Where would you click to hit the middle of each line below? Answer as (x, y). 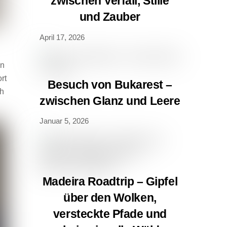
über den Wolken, (110, 198)
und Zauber (110, 17)
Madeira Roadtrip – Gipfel (110, 182)
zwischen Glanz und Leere (110, 101)
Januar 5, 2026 (64, 121)
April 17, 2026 (62, 37)
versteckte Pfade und (110, 214)
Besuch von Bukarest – (110, 84)
